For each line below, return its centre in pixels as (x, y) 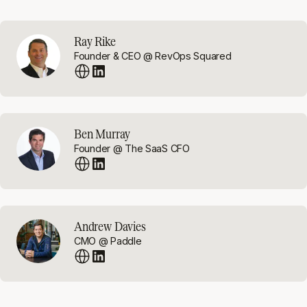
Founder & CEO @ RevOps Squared (153, 56)
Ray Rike (95, 41)
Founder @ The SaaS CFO (132, 148)
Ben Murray (102, 134)
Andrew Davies (110, 226)
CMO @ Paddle (108, 241)
